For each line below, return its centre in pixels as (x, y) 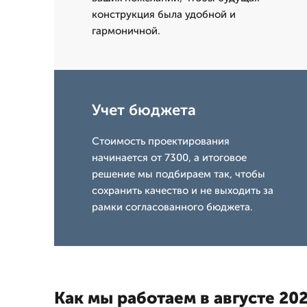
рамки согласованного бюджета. (172, 207)
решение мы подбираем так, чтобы (179, 174)
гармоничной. (126, 31)
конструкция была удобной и (164, 14)
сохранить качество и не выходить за (183, 191)
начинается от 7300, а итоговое (169, 158)
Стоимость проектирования (161, 141)
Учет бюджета (144, 110)
